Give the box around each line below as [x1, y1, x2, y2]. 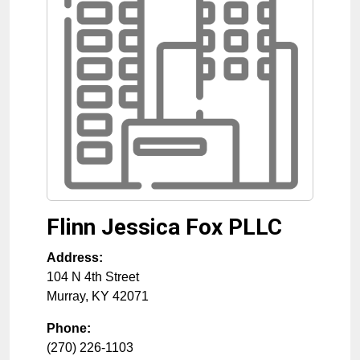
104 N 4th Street [47, 270, 139, 284]
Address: [47, 251, 103, 265]
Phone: [47, 321, 91, 336]
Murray [47, 289, 85, 304]
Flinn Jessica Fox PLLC [47, 214, 282, 241]
